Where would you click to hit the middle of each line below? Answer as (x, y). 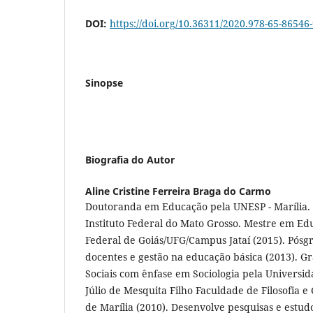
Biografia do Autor (130, 159)
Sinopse (104, 82)
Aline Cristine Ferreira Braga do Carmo (178, 191)
